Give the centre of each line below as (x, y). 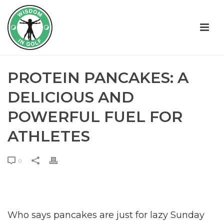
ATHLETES (49, 136)
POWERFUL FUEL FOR (95, 117)
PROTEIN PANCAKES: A (98, 78)
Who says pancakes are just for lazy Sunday (106, 215)
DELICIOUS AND (71, 97)
